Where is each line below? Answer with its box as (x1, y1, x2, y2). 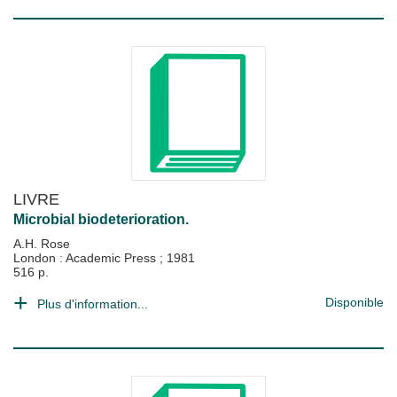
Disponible (325, 295, 384, 309)
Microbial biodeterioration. (13, 212, 189, 227)
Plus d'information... (37, 297, 148, 311)
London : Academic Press (13, 251, 160, 265)
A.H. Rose (13, 237, 70, 251)
